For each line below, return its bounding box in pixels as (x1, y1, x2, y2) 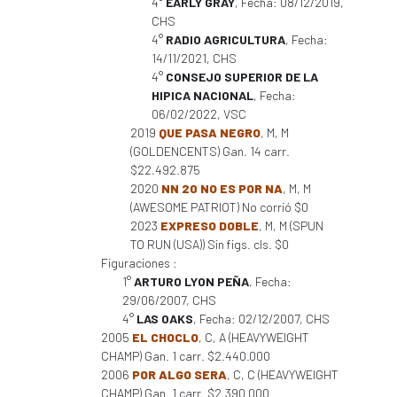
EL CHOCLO (132, 330, 198, 345)
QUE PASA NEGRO (159, 125, 261, 140)
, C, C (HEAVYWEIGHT (227, 367, 339, 382)
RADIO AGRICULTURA (166, 32, 285, 47)
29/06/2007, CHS (122, 292, 216, 307)
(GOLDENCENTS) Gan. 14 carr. (130, 144, 290, 159)
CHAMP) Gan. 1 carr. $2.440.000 (101, 348, 270, 363)
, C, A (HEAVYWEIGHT (198, 330, 309, 345)
